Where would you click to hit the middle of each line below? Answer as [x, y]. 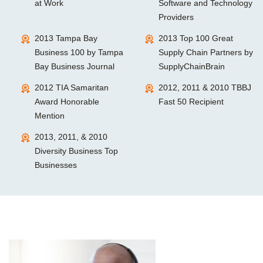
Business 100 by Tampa [79, 53]
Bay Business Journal [75, 67]
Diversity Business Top [76, 151]
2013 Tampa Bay [66, 38]
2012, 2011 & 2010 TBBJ [205, 88]
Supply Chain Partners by [205, 53]
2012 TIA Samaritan [72, 88]
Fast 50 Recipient [191, 102]
